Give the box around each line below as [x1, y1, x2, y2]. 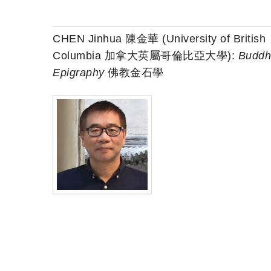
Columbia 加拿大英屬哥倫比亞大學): [53, 50, 238, 62]
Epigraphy [53, 67, 105, 79]
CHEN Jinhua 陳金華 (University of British [53, 33, 266, 45]
